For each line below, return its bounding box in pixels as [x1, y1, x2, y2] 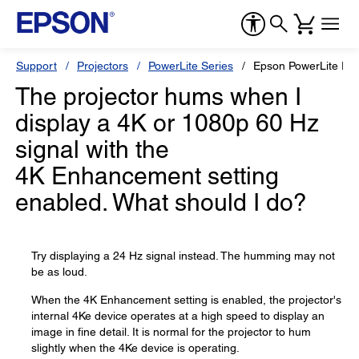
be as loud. [31, 265, 87, 278]
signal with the [15, 135, 169, 163]
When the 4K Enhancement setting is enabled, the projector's [31, 293, 341, 306]
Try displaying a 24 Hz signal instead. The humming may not [31, 249, 335, 262]
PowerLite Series [148, 59, 233, 72]
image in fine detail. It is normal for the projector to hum [31, 325, 311, 338]
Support [16, 59, 57, 72]
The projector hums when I [15, 83, 301, 111]
